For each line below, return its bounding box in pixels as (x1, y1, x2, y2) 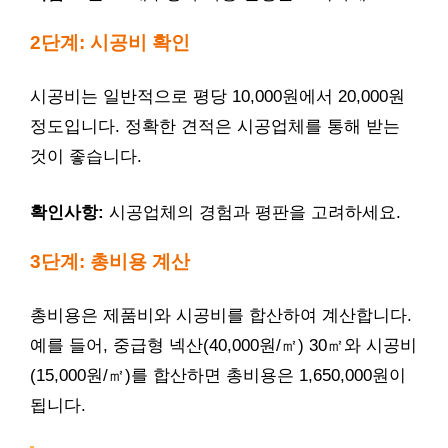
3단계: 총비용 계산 (30, 250, 190, 272)
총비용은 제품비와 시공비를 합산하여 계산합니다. (30, 306, 412, 325)
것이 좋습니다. (30, 147, 142, 166)
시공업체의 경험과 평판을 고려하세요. (104, 202, 401, 222)
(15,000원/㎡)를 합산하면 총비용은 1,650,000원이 (30, 366, 406, 385)
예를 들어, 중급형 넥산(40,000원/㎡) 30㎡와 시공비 (30, 336, 417, 355)
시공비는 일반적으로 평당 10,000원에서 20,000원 (30, 87, 405, 106)
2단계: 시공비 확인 (30, 31, 190, 53)
